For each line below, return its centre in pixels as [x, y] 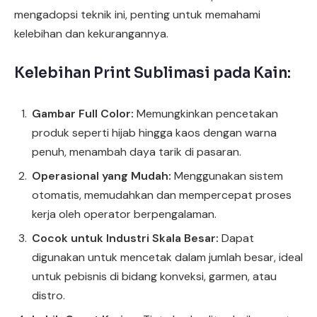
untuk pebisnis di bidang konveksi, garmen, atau [154, 277]
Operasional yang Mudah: [102, 176]
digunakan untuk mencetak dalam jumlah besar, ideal [167, 258]
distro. [48, 296]
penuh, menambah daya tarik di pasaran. [137, 152]
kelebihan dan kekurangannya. [91, 33]
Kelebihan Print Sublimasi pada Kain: [152, 73]
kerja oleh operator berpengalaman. [124, 214]
